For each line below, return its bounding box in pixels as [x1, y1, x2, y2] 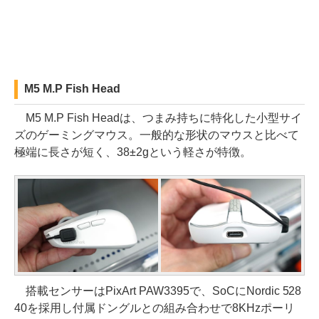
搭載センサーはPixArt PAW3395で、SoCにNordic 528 [14, 284, 302, 297]
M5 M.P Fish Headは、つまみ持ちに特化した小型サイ [14, 111, 302, 124]
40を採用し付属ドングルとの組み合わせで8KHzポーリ [14, 301, 295, 314]
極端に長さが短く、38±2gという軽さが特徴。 [14, 145, 251, 158]
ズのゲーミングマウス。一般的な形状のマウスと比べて [14, 128, 299, 141]
